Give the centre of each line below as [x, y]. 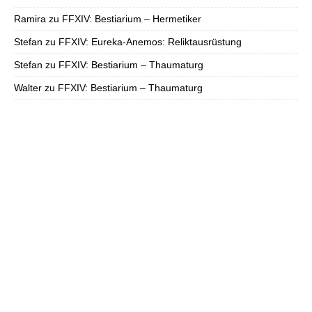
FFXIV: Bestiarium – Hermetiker [132, 19]
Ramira [30, 19]
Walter [28, 88]
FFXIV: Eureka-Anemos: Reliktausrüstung [150, 42]
